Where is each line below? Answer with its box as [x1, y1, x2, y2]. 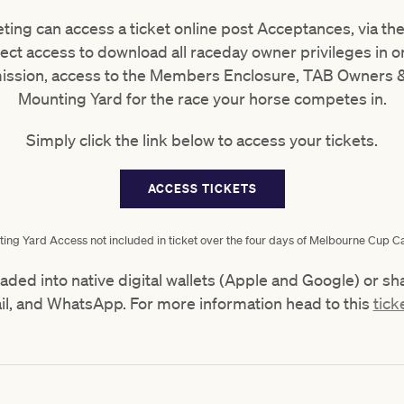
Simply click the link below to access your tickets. [26, 130, 378, 150]
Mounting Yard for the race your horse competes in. [17, 88, 387, 108]
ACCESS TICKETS [147, 180, 257, 197]
